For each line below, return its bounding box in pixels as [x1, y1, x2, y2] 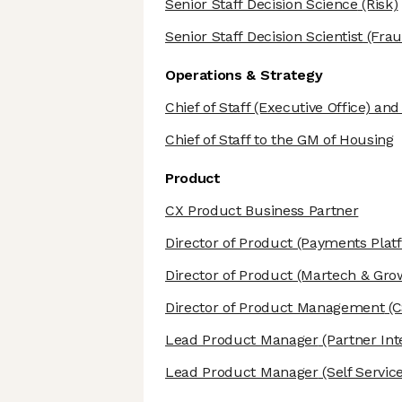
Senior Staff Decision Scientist [165, 28, 363, 46]
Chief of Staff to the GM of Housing [165, 131, 394, 149]
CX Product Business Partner [165, 202, 359, 220]
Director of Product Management [165, 299, 385, 317]
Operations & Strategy [165, 66, 323, 84]
